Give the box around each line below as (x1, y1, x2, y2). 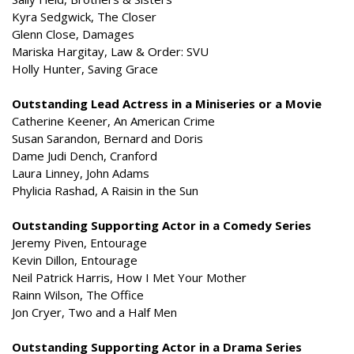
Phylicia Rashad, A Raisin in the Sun (12, 183, 198, 198)
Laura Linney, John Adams (12, 165, 149, 181)
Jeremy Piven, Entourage (12, 235, 147, 250)
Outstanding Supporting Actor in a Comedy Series (12, 217, 311, 233)
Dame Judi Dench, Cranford (12, 148, 157, 164)
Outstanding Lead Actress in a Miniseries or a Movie (12, 96, 322, 111)
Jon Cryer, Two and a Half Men (12, 304, 177, 320)
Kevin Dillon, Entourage (12, 252, 137, 268)
